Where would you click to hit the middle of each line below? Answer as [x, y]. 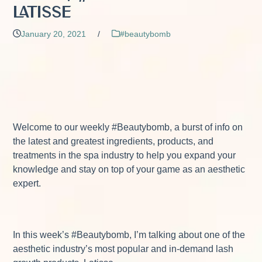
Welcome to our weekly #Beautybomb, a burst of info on [128, 127]
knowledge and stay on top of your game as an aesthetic [129, 169]
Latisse [42, 13]
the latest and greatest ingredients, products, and [113, 141]
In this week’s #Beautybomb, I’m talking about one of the [129, 235]
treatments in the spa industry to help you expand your [125, 155]
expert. [28, 183]
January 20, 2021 [54, 34]
